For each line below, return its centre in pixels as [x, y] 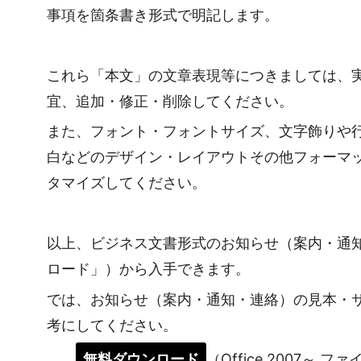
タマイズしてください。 [127, 183]
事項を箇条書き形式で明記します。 [163, 15]
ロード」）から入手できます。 [149, 269]
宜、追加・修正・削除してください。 [170, 102]
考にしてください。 [112, 325]
